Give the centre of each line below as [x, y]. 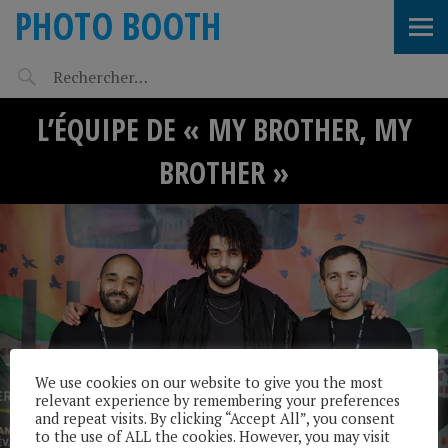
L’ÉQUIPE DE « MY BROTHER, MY [224, 129]
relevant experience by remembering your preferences [217, 400]
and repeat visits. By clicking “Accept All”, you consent [215, 418]
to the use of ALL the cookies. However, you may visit [212, 436]
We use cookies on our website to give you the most [209, 382]
